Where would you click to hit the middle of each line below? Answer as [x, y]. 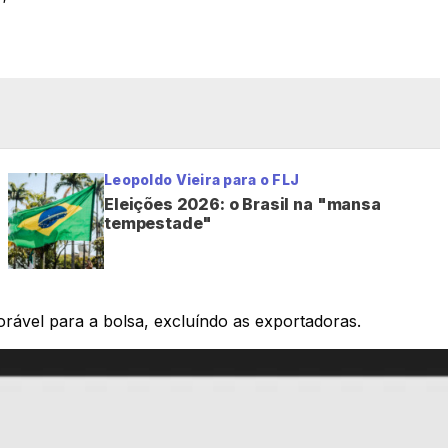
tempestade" [158, 222]
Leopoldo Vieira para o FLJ [202, 179]
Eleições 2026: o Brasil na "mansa [242, 203]
